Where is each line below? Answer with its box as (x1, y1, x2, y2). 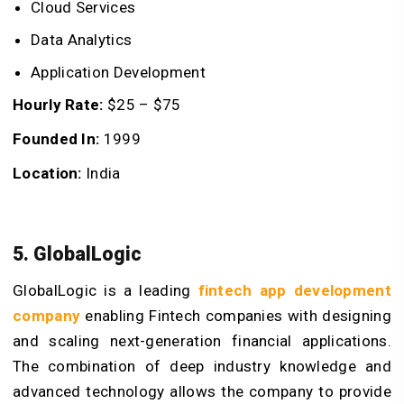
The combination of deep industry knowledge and (13, 357, 391, 376)
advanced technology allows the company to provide (13, 382, 391, 401)
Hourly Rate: (13, 95, 104, 114)
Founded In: (13, 129, 100, 148)
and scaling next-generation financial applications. (13, 332, 391, 351)
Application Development (31, 62, 206, 81)
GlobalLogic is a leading (13, 281, 198, 300)
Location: (13, 163, 82, 182)
